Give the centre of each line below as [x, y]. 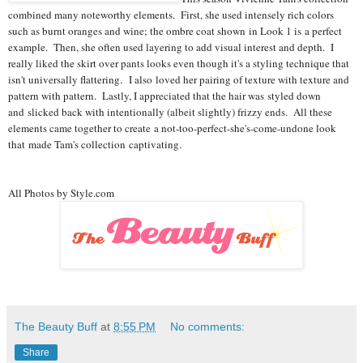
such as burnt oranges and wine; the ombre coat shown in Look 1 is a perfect [175, 31]
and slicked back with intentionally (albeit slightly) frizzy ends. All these [170, 112]
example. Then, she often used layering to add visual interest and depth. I [171, 47]
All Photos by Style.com [61, 193]
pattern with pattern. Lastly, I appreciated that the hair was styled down [164, 96]
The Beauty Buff [56, 327]
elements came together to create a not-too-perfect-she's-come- [144, 128]
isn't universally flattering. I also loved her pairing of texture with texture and [179, 80]
